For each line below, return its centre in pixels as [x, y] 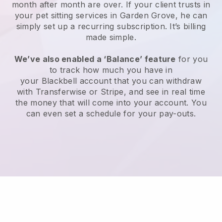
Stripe [112, 92]
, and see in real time [164, 92]
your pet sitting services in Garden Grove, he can [111, 16]
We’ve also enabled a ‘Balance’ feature [95, 59]
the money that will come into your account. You [111, 103]
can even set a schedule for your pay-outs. [111, 114]
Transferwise [61, 92]
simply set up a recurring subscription [90, 27]
